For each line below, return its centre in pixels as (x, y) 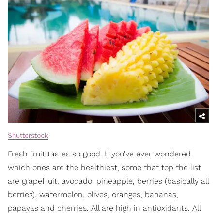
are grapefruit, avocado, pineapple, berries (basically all (108, 181)
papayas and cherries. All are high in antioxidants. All (104, 208)
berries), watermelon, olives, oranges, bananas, (93, 194)
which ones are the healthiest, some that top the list (104, 167)
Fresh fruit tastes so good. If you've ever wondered (99, 154)
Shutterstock (28, 135)
